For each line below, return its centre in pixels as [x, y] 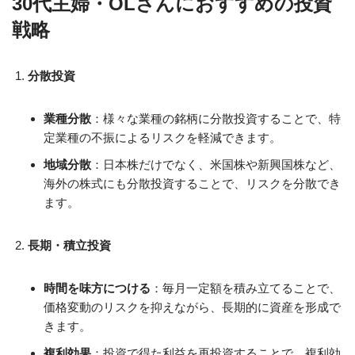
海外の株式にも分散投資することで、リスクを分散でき [192, 183]
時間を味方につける [97, 288]
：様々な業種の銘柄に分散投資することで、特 [216, 118]
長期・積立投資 [69, 245]
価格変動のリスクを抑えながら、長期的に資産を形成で [192, 307]
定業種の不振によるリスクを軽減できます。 [162, 137]
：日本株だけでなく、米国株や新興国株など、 [216, 164]
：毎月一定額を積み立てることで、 [246, 288]
